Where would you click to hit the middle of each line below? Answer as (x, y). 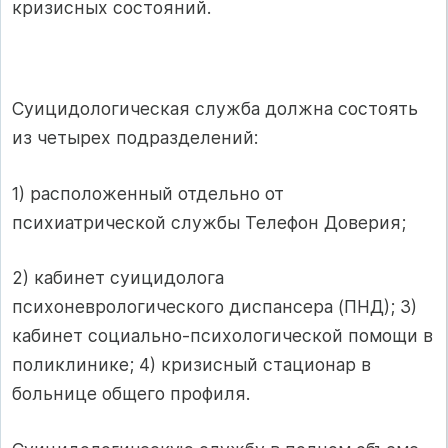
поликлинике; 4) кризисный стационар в (191, 365)
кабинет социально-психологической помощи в (222, 336)
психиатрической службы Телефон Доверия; (209, 222)
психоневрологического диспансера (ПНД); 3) (214, 307)
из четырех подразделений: (135, 138)
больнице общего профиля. (131, 394)
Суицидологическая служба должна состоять (215, 109)
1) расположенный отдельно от (148, 193)
